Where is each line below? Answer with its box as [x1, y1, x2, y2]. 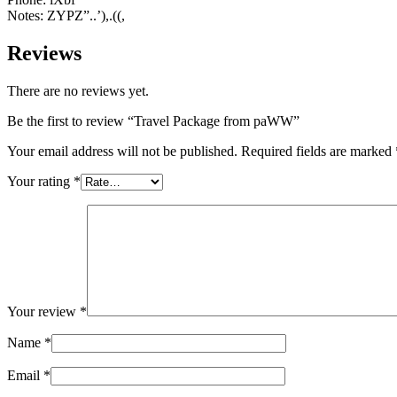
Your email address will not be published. [7, 144, 237, 160]
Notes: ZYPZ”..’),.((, [7, 8, 125, 24]
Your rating [7, 174, 74, 190]
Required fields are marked [241, 144, 395, 160]
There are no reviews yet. [7, 83, 149, 99]
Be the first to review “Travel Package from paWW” [7, 113, 300, 129]
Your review [7, 304, 80, 320]
